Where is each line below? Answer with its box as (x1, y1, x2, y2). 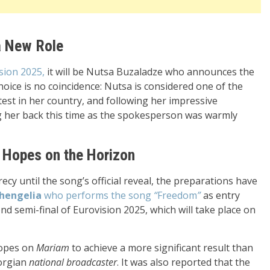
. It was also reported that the (117, 256, 250, 269)
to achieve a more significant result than (69, 241, 253, 254)
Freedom (157, 189, 197, 202)
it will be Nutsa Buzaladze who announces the (45, 65, 254, 78)
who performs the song (42, 189, 154, 202)
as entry (201, 189, 240, 202)
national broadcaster (29, 256, 117, 269)
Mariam (36, 241, 69, 254)
